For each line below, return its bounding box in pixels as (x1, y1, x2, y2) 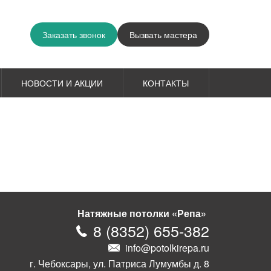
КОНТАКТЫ (143, 77, 189, 89)
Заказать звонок (42, 28, 105, 41)
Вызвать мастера (129, 28, 197, 41)
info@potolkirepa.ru (125, 241, 209, 255)
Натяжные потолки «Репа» (77, 206, 206, 220)
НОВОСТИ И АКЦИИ (21, 77, 103, 89)
